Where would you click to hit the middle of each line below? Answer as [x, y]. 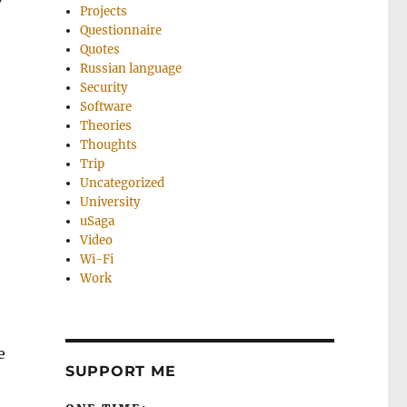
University [110, 202]
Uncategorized [123, 183]
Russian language [131, 69]
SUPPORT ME [120, 371]
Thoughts [109, 145]
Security [104, 88]
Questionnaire [121, 30]
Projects [104, 11]
